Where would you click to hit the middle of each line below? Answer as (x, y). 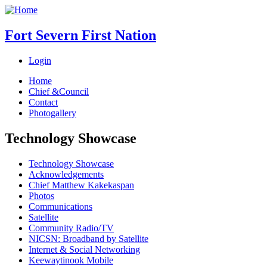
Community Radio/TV (71, 228)
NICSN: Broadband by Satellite (89, 238)
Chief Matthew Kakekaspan (81, 185)
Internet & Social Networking (84, 249)
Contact (43, 102)
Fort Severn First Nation (80, 35)
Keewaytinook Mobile (71, 260)
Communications (60, 206)
